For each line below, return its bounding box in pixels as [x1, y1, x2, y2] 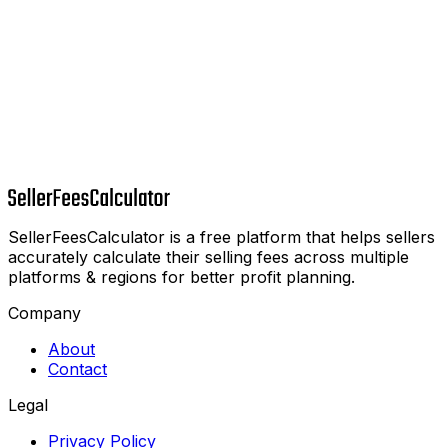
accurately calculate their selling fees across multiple [8, 246, 409, 267]
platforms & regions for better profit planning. [8, 266, 355, 287]
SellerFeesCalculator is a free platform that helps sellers [8, 226, 435, 247]
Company [8, 302, 81, 323]
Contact [48, 358, 107, 379]
